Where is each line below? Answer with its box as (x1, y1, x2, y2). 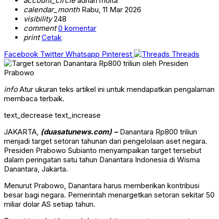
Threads (172, 49, 199, 59)
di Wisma (167, 155, 200, 165)
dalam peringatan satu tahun (4, 155, 99, 165)
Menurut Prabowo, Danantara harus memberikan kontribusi (4, 181, 199, 191)
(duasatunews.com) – (39, 127, 118, 137)
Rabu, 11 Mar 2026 (80, 5, 141, 15)
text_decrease (4, 110, 53, 120)
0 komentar (58, 23, 96, 33)
